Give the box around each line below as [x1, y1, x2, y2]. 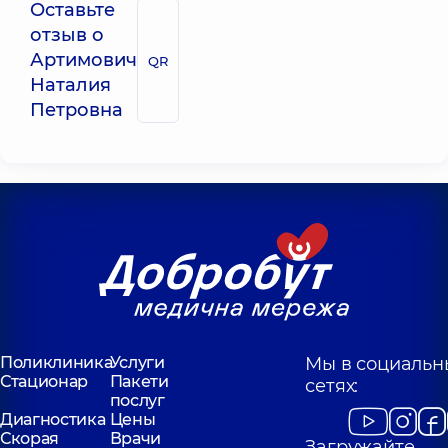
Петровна [30, 99, 123, 121]
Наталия [30, 74, 111, 96]
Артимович [30, 49, 137, 71]
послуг [109, 391, 165, 410]
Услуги [109, 353, 165, 372]
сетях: [305, 375, 359, 397]
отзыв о [30, 24, 104, 46]
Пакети [109, 372, 169, 391]
